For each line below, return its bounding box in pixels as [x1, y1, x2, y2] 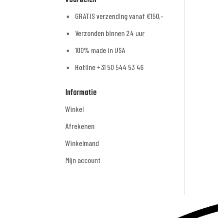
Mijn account [65, 155, 101, 165]
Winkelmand [65, 138, 99, 148]
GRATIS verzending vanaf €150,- [75, 11, 164, 21]
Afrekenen [65, 121, 95, 131]
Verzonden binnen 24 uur [75, 28, 145, 38]
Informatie [65, 86, 97, 100]
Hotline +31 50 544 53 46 [75, 62, 144, 72]
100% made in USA [75, 45, 126, 55]
